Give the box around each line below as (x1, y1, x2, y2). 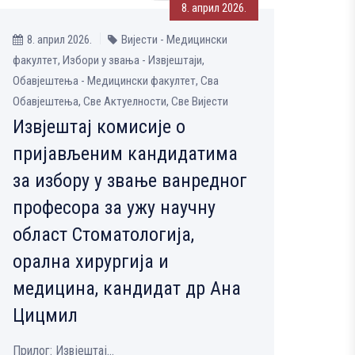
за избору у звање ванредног (13, 170, 247, 193)
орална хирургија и (13, 250, 169, 273)
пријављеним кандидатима (13, 143, 238, 166)
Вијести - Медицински (121, 32, 227, 48)
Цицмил (13, 304, 78, 327)
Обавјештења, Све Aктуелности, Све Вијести (13, 94, 228, 109)
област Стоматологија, (13, 223, 194, 246)
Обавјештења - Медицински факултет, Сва (13, 74, 219, 89)
